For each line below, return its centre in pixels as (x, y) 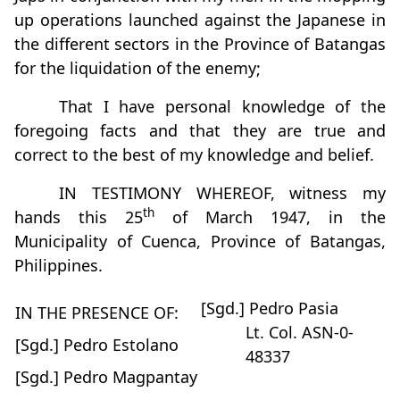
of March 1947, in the (270, 217)
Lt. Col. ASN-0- (300, 332)
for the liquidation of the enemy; (137, 68)
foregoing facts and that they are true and (200, 130)
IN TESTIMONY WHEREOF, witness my (222, 193)
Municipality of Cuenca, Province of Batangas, (200, 241)
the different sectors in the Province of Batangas (200, 44)
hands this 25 (79, 217)
